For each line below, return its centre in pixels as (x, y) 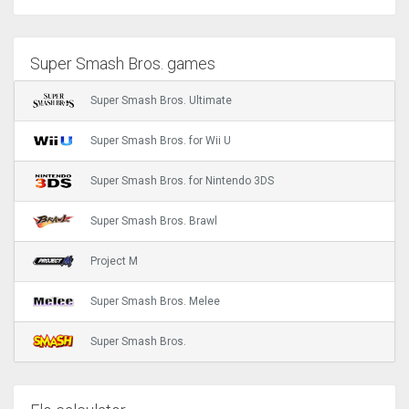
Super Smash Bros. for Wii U (161, 140)
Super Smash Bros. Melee (155, 301)
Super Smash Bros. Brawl (154, 220)
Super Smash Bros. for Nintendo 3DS (182, 180)
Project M (114, 261)
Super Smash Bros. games (123, 63)
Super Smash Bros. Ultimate (161, 100)
